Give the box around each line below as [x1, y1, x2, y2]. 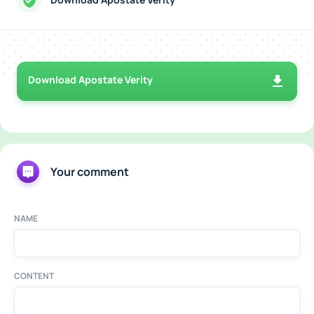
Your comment [50, 163, 129, 179]
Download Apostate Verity [28, 72, 153, 86]
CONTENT [14, 269, 54, 282]
